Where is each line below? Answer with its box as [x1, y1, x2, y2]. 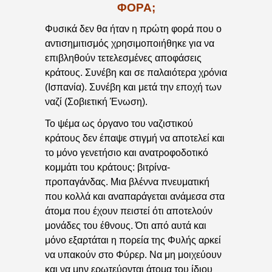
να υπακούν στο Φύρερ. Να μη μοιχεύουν [45, 250, 222, 260]
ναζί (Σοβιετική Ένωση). [45, 96, 148, 107]
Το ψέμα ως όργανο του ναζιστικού [45, 118, 193, 129]
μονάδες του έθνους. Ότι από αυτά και [45, 220, 206, 231]
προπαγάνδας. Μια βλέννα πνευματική [45, 177, 209, 188]
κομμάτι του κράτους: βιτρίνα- [45, 162, 170, 173]
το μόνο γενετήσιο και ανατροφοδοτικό [45, 148, 208, 158]
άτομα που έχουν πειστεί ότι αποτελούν [45, 206, 212, 217]
